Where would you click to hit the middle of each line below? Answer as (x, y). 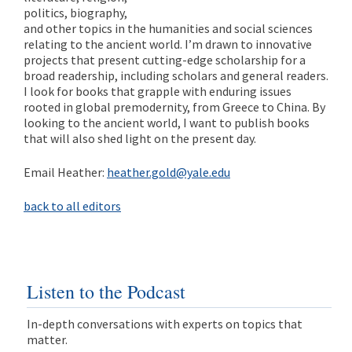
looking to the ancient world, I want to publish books (167, 123)
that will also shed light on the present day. (140, 139)
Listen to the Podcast (106, 291)
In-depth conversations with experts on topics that (164, 323)
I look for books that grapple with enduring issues (158, 92)
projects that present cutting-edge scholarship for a (165, 60)
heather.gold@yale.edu (169, 172)
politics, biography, (75, 13)
